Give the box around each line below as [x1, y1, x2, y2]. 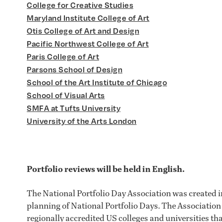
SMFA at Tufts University [27, 103, 120, 113]
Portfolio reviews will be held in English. [27, 164, 184, 175]
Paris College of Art [27, 52, 99, 62]
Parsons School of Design [27, 64, 122, 75]
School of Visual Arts [27, 90, 105, 101]
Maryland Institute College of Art [27, 13, 150, 23]
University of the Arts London [27, 116, 137, 126]
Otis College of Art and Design [27, 26, 139, 36]
